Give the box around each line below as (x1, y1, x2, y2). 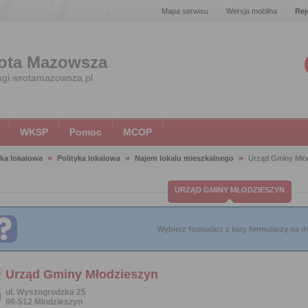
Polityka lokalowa (57, 154, 120, 162)
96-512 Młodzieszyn (5, 297, 82, 307)
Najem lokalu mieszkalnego (135, 154, 234, 162)
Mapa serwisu (162, 7, 208, 15)
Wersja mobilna (226, 7, 277, 15)
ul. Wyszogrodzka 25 (5, 287, 86, 297)
